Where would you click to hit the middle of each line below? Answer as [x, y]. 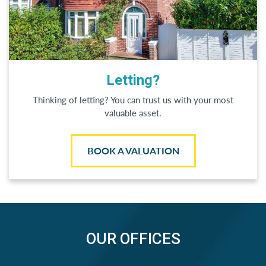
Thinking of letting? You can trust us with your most [133, 100]
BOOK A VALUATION [133, 151]
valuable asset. [133, 113]
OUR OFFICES [133, 239]
